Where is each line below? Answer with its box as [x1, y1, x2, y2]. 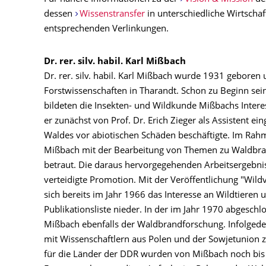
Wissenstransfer [79, 10, 145, 19]
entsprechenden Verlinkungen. [44, 25, 169, 34]
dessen [44, 10, 75, 19]
